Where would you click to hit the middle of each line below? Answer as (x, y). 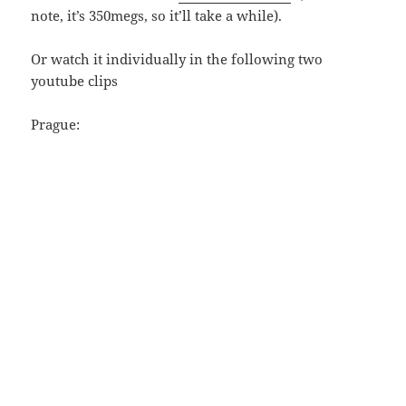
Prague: (56, 125)
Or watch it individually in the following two (177, 59)
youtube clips (75, 81)
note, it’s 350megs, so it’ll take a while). (157, 16)
